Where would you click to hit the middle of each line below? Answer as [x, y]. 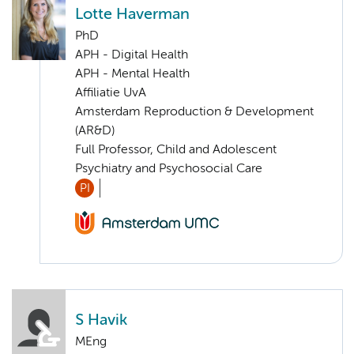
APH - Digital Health [132, 55]
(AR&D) [95, 131]
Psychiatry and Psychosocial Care [169, 169]
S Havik [101, 321]
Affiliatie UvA [111, 93]
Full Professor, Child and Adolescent [176, 150]
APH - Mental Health [132, 74]
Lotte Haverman [132, 14]
